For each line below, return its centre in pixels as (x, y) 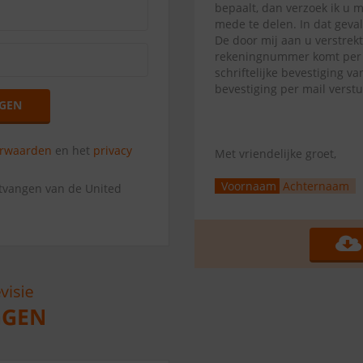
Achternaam (316, 186)
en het (73, 150)
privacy (113, 150)
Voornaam (249, 186)
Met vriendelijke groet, (275, 154)
